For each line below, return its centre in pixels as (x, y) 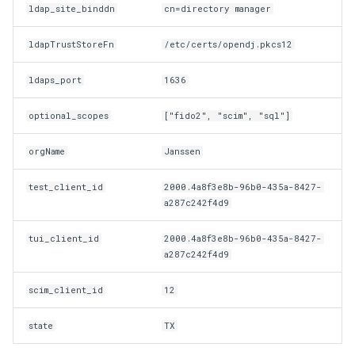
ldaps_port (55, 80)
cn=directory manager (218, 8)
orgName (47, 151)
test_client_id (66, 187)
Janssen (183, 151)
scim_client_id (66, 290)
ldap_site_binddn (72, 8)
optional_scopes (69, 115)
